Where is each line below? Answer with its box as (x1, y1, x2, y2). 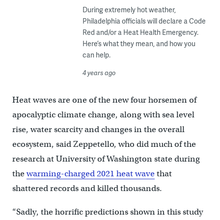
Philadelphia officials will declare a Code (82, 16, 206, 26)
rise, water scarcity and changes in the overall (12, 124, 185, 135)
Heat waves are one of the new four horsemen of (12, 94, 196, 105)
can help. (82, 50, 110, 59)
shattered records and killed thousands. (12, 183, 162, 193)
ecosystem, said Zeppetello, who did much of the (12, 138, 196, 149)
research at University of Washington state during (12, 153, 200, 164)
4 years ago (82, 68, 116, 77)
